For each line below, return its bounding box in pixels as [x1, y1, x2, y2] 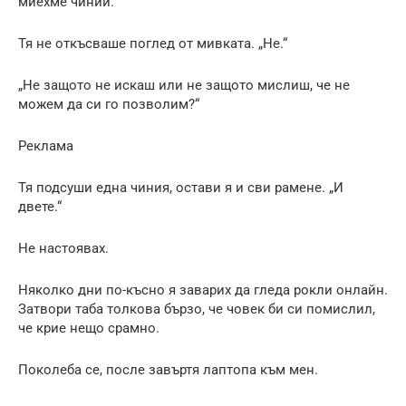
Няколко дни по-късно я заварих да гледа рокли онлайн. [18, 281, 388, 298]
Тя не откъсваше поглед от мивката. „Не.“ [18, 34, 287, 52]
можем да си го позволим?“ [18, 95, 199, 112]
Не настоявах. [18, 239, 109, 256]
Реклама [18, 137, 73, 154]
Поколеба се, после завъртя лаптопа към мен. [18, 361, 318, 378]
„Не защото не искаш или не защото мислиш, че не [18, 76, 350, 93]
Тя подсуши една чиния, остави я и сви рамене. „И [18, 179, 343, 196]
